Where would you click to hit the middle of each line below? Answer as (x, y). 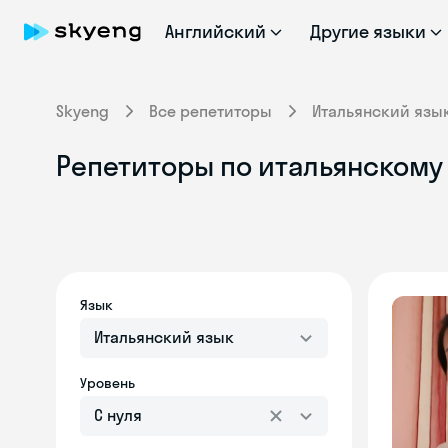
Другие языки (368, 31)
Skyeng (82, 111)
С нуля (118, 415)
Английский (215, 31)
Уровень (107, 383)
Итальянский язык (164, 337)
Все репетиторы (210, 111)
